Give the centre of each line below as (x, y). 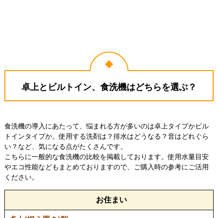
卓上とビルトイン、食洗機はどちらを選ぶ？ (109, 87)
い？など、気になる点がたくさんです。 (65, 147)
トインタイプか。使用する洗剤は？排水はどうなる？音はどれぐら (106, 136)
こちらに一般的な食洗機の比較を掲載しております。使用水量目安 (106, 157)
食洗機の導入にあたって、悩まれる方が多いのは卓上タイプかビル (106, 126)
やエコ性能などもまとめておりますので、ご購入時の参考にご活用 (106, 167)
